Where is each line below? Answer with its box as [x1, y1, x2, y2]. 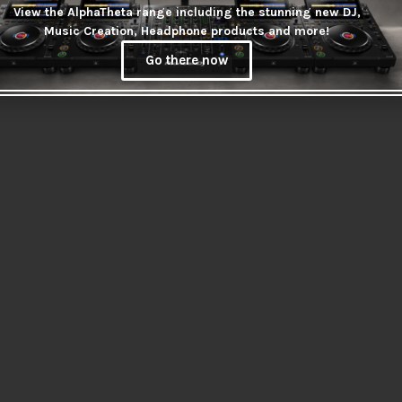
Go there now [145, 52, 228, 68]
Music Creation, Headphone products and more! [44, 23, 329, 39]
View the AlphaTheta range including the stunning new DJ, [13, 4, 361, 20]
